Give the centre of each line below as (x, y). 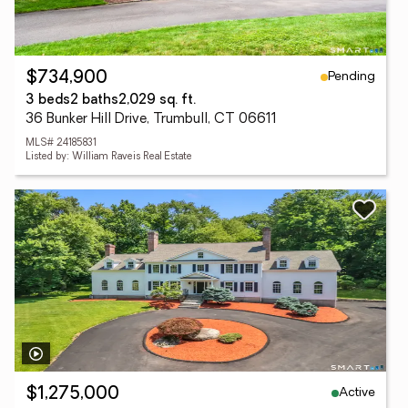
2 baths (94, 101)
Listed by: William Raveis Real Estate (109, 157)
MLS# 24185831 (61, 143)
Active (357, 393)
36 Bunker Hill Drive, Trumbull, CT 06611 (151, 120)
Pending (352, 76)
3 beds (48, 101)
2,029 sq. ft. (157, 101)
